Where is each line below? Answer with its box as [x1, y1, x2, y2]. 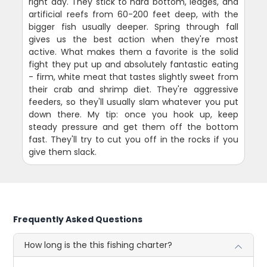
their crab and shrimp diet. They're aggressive [29, 83, 238, 96]
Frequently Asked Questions [13, 213, 143, 226]
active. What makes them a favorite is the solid [29, 46, 238, 58]
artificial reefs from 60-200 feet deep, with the [29, 8, 238, 21]
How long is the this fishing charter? [24, 239, 173, 252]
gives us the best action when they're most [29, 33, 238, 46]
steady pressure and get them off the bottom [29, 121, 238, 133]
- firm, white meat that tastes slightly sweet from [29, 71, 238, 83]
